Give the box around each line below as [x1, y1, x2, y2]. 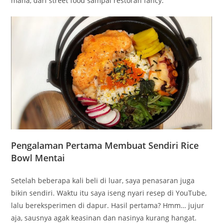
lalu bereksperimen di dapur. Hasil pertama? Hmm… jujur [11, 200, 205, 210]
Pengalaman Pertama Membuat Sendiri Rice [11, 139, 199, 151]
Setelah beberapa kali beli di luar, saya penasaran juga [11, 175, 195, 185]
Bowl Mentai [11, 151, 65, 164]
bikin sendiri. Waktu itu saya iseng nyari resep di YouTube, [11, 188, 207, 198]
